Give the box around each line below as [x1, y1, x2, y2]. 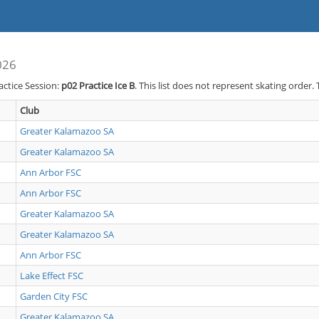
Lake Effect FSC [20, 269, 83, 282]
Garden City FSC [20, 290, 88, 303]
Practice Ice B [79, 79, 135, 92]
